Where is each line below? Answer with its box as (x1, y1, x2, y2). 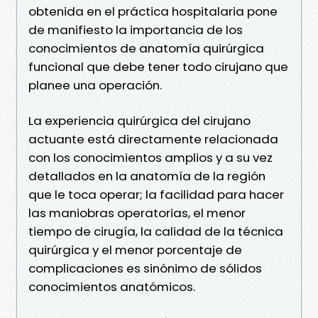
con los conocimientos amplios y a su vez (28, 148, 273, 166)
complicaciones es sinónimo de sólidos (28, 259, 262, 277)
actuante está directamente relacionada (28, 130, 278, 148)
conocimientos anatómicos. (28, 278, 195, 295)
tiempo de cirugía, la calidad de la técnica (28, 222, 283, 240)
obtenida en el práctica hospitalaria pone (28, 2, 278, 20)
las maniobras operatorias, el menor (28, 204, 246, 221)
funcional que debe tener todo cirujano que (28, 57, 288, 75)
